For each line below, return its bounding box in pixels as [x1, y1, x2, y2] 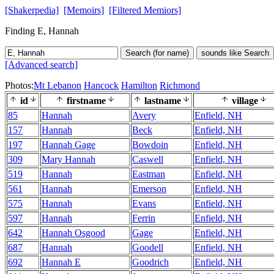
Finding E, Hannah [5, 26, 79, 36]
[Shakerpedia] [5, 5, 59, 15]
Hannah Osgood [42, 228, 105, 238]
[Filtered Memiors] [109, 5, 181, 15]
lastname [142, 95, 181, 106]
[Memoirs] [64, 5, 104, 15]
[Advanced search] [5, 59, 78, 70]
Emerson [132, 183, 166, 194]
